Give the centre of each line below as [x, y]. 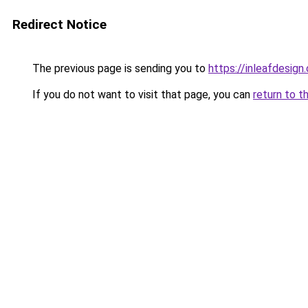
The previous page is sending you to [119, 68]
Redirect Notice [59, 24]
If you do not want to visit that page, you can [141, 95]
